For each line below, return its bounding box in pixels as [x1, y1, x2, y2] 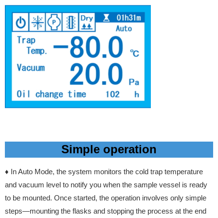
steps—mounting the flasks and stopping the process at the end [5, 207, 206, 216]
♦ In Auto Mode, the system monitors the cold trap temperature [5, 167, 203, 176]
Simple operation [61, 143, 157, 156]
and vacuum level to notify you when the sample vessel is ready [5, 181, 207, 189]
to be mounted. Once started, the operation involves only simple [5, 194, 206, 202]
